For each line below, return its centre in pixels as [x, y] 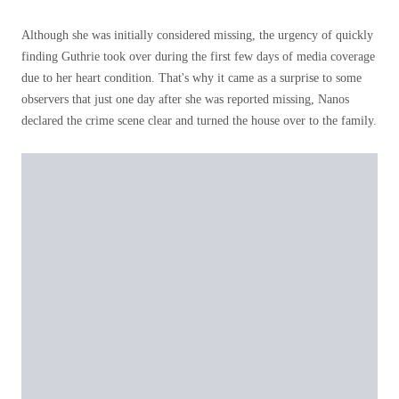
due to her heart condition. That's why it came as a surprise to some [191, 78]
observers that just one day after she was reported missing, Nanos [185, 99]
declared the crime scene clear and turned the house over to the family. [199, 121]
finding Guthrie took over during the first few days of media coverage [198, 57]
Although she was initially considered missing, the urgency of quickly [197, 35]
